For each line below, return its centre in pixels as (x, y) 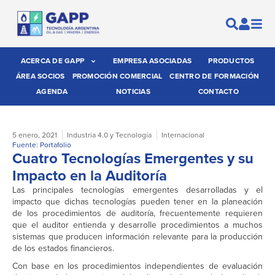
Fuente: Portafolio (42, 145)
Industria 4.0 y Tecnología (109, 135)
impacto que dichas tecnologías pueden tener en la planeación (137, 202)
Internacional (183, 135)
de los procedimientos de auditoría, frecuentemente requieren (137, 214)
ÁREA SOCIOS (40, 76)
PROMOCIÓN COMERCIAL (117, 76)
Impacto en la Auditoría (90, 176)
